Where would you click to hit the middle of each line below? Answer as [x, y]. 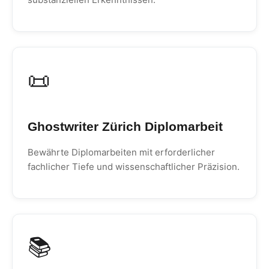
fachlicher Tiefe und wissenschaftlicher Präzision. [134, 167]
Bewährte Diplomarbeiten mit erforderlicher [121, 152]
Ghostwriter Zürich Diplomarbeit [125, 126]
